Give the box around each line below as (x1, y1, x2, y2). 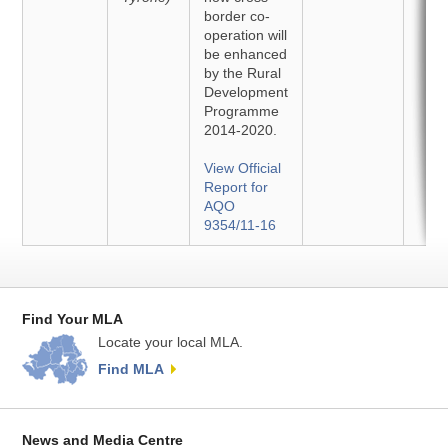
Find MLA (98, 361, 165, 378)
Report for (204, 179, 269, 195)
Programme (204, 103, 280, 119)
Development (204, 84, 289, 100)
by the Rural (204, 65, 282, 81)
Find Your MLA (22, 311, 124, 327)
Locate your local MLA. (98, 334, 244, 351)
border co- (204, 8, 271, 24)
